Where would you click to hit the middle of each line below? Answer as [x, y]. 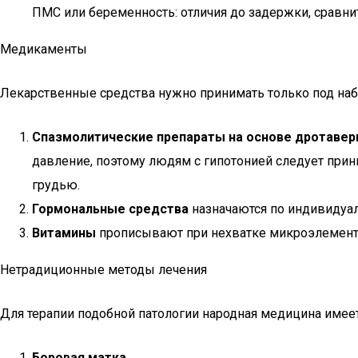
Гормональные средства [110, 209]
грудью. [56, 185]
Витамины [64, 233]
